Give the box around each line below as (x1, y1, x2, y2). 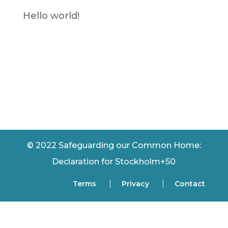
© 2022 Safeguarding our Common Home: (26, 140, 201, 150)
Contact (175, 179, 206, 188)
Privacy (122, 179, 150, 188)
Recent (22, 37, 96, 61)
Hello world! (22, 10, 79, 21)
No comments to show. (22, 87, 134, 98)
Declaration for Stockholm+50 (52, 157, 176, 166)
